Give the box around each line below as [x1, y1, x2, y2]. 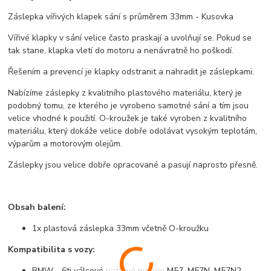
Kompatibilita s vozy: [8, 243, 96, 255]
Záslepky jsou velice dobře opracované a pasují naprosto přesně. [8, 158, 258, 171]
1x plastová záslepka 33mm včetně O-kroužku [32, 222, 209, 234]
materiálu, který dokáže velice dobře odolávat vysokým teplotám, [8, 125, 258, 137]
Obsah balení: [8, 201, 67, 213]
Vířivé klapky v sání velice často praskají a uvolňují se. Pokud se [8, 31, 252, 44]
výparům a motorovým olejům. [8, 137, 123, 149]
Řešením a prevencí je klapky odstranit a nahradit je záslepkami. [8, 65, 255, 77]
